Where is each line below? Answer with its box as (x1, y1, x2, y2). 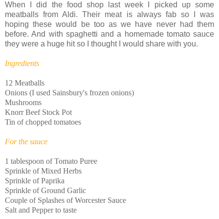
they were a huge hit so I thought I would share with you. (5, 39, 198, 48)
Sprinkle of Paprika (5, 176, 65, 185)
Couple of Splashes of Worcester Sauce (5, 196, 126, 204)
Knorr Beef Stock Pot (5, 108, 72, 116)
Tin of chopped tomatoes (5, 117, 81, 126)
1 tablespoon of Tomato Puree (5, 156, 97, 165)
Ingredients (5, 59, 39, 67)
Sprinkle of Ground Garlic (5, 186, 86, 195)
